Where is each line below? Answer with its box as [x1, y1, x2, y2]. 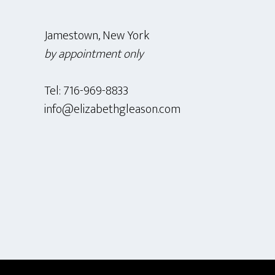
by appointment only [44, 44, 144, 64]
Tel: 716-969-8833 [44, 80, 128, 101]
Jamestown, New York [44, 25, 149, 46]
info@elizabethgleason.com [44, 99, 180, 120]
